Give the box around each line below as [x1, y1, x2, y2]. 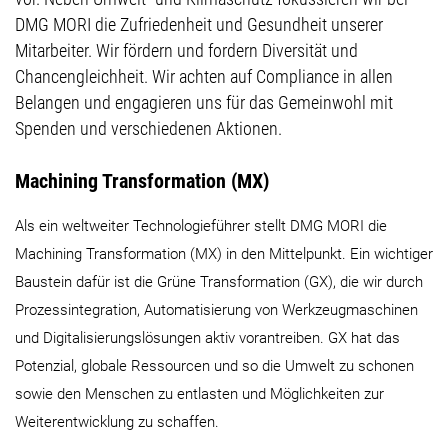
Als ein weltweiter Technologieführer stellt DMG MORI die [15, 216, 387, 235]
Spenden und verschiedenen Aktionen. [15, 118, 282, 140]
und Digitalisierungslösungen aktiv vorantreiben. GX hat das [15, 328, 400, 347]
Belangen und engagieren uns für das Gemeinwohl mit [15, 92, 393, 114]
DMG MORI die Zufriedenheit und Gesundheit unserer [15, 14, 383, 36]
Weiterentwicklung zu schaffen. [15, 412, 219, 431]
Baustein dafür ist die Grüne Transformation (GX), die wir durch [15, 272, 423, 291]
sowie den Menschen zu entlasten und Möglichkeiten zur [15, 384, 384, 403]
